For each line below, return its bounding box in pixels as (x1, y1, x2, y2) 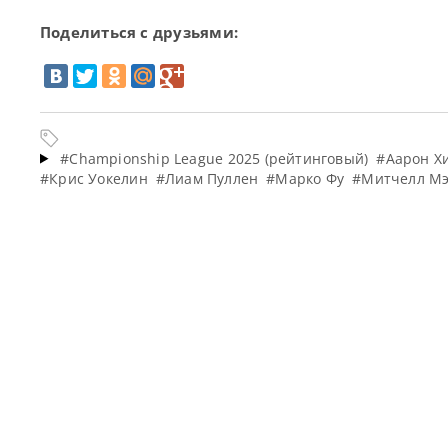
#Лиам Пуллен (155, 168, 259, 188)
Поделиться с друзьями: (40, 21, 238, 42)
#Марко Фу (266, 168, 345, 188)
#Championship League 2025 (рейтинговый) (60, 148, 369, 168)
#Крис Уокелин (40, 168, 148, 188)
